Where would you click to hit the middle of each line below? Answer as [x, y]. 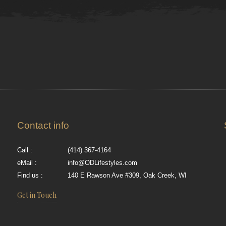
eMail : [27, 163]
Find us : [30, 175]
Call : [25, 150]
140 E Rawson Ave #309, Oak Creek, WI [127, 175]
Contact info [43, 125]
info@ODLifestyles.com [103, 163]
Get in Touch [37, 195]
